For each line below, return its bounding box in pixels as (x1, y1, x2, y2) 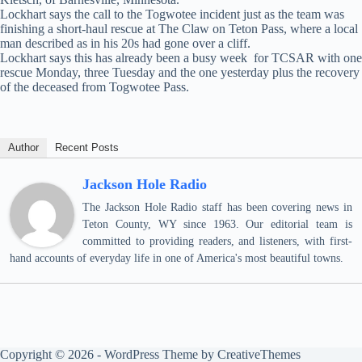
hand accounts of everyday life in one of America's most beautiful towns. (10, 252, 343, 264)
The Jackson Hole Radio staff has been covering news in (82, 201, 352, 213)
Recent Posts (55, 141, 119, 154)
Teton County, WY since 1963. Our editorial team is (82, 218, 352, 230)
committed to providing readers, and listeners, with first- (82, 235, 352, 247)
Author (8, 141, 39, 154)
